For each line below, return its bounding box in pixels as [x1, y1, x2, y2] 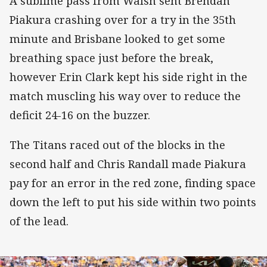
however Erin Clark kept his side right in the [10, 69, 247, 84]
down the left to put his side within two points [10, 194, 256, 209]
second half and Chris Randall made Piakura [10, 156, 246, 171]
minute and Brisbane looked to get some [10, 31, 225, 46]
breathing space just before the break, [10, 50, 213, 65]
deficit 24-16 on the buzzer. [10, 107, 150, 122]
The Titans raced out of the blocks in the [10, 137, 225, 152]
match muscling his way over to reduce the [10, 88, 241, 103]
